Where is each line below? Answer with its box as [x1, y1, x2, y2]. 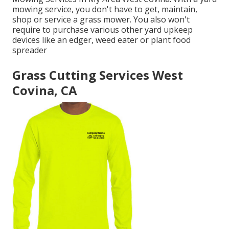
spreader [12, 44, 47, 56]
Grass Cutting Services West [12, 66, 183, 83]
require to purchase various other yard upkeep [12, 24, 193, 35]
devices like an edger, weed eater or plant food [12, 34, 191, 45]
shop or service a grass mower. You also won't [12, 13, 190, 25]
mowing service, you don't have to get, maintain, [12, 3, 197, 15]
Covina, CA [12, 81, 77, 99]
